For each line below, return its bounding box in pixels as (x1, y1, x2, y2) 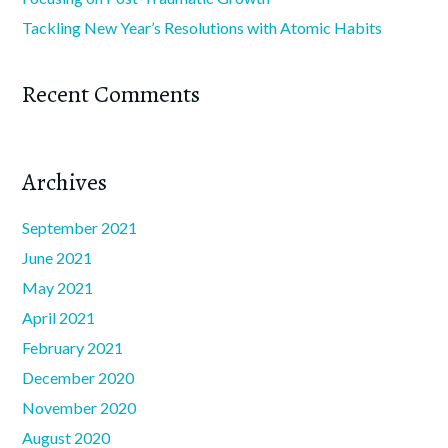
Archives (22, 166, 108, 199)
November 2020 (22, 398, 137, 418)
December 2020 (22, 368, 135, 388)
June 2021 (22, 248, 93, 268)
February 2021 (22, 338, 124, 358)
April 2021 (22, 308, 96, 328)
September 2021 (22, 218, 138, 238)
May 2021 (22, 278, 94, 298)
